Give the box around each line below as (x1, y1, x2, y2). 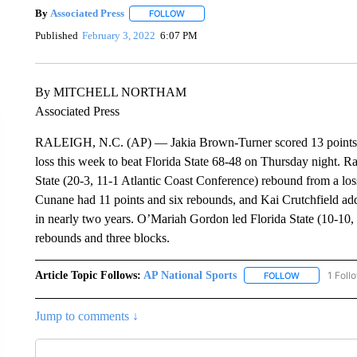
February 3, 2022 (82, 29, 156, 42)
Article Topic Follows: (34, 269, 141, 281)
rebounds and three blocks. (34, 230, 170, 245)
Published (34, 29, 78, 42)
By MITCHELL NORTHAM (34, 84, 186, 99)
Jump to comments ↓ (34, 308, 139, 323)
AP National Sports (143, 269, 237, 281)
